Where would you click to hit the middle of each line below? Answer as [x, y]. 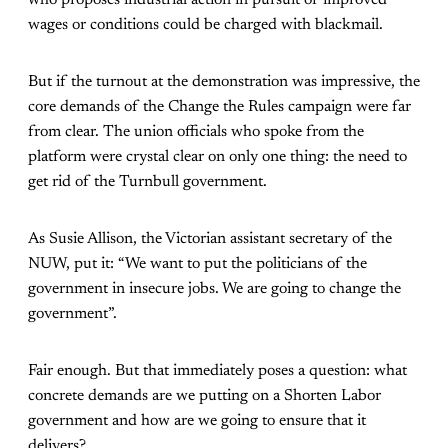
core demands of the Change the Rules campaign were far [219, 107]
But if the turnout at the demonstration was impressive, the [224, 82]
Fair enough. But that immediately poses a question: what [217, 371]
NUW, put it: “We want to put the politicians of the [197, 264]
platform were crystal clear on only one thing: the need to [217, 157]
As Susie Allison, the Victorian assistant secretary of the [210, 239]
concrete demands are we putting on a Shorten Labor [204, 396]
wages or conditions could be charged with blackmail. [205, 25]
